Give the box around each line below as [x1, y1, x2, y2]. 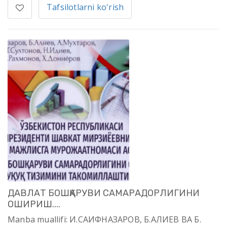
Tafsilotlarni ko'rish [47, 2, 124, 13]
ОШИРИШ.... [8, 199, 60, 210]
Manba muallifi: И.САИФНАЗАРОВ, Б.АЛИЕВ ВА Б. [8, 214, 201, 225]
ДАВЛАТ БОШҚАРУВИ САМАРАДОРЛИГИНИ [8, 187, 200, 199]
